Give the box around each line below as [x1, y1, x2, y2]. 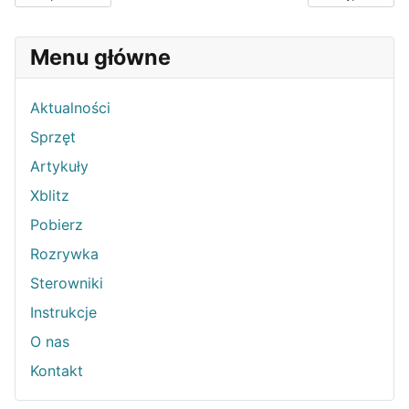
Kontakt [30, 361, 83, 380]
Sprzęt [30, 127, 76, 146]
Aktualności [30, 98, 110, 117]
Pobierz [30, 215, 83, 234]
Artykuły [30, 156, 89, 175]
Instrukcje [30, 302, 97, 321]
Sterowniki [30, 273, 103, 292]
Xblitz [30, 185, 69, 204]
